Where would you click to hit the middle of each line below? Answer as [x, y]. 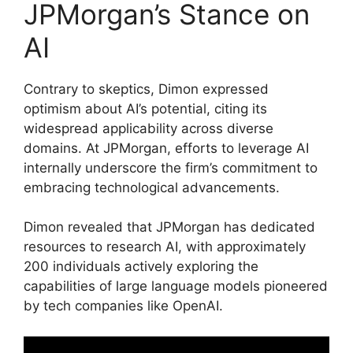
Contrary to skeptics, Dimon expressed [146, 89]
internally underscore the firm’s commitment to [171, 167]
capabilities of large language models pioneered [176, 286]
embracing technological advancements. [152, 187]
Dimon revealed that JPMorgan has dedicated [169, 227]
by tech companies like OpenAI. [123, 306]
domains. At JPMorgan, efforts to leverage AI [166, 148]
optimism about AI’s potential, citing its [145, 108]
